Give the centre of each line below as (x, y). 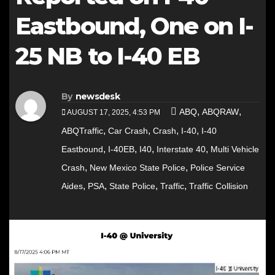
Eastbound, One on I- (134, 26)
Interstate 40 (181, 149)
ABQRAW (220, 112)
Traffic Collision (219, 186)
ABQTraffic (82, 131)
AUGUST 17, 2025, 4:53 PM (114, 113)
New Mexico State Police (137, 168)
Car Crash (128, 131)
